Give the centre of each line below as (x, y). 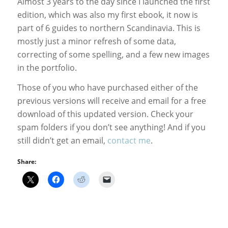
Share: (26, 161)
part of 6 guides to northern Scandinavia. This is (109, 28)
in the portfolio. (47, 67)
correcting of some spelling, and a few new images (113, 54)
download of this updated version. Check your (105, 114)
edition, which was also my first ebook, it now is (107, 15)
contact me (129, 141)
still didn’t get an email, (62, 141)
